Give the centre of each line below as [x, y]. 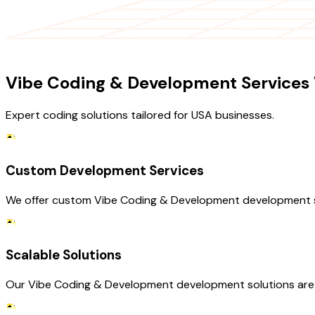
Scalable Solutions [64, 255]
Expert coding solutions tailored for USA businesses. [140, 115]
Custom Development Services [105, 171]
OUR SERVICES [43, 51]
